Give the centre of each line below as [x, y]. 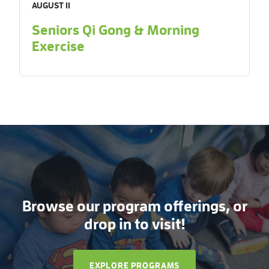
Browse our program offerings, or [134, 207]
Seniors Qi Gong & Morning [116, 30]
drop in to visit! [134, 225]
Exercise [58, 46]
